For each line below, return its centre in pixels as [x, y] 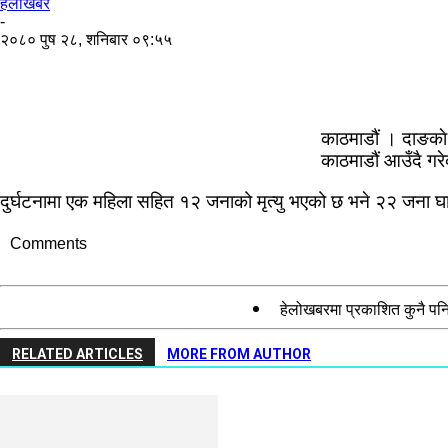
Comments [48, 243]
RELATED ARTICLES [77, 353]
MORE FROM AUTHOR [239, 353]
